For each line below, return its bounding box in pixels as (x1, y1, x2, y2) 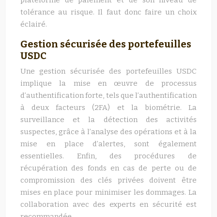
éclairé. (20, 20, 47, 29)
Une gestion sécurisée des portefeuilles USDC (20, 67, 197, 76)
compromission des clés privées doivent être (20, 176, 197, 185)
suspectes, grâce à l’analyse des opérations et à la (20, 127, 197, 136)
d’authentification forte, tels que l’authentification (20, 91, 197, 100)
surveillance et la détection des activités (20, 115, 197, 124)
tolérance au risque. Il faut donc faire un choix (20, 8, 197, 16)
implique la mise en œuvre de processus (20, 79, 197, 88)
